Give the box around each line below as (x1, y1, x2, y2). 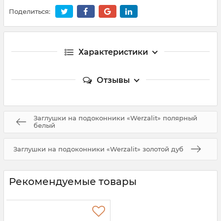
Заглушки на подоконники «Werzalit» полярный (34, 114, 197, 122)
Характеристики (78, 47, 148, 57)
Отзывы (96, 75, 130, 85)
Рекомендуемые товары (9, 175, 137, 187)
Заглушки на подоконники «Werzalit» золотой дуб (13, 145, 184, 153)
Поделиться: (9, 7, 50, 16)
